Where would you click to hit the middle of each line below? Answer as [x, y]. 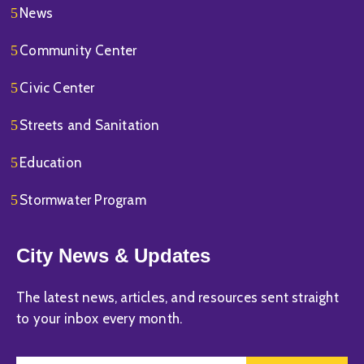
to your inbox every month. [100, 318]
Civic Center [57, 88]
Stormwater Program [83, 200]
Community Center [78, 50]
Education [51, 162]
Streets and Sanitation [90, 125]
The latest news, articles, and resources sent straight [178, 297]
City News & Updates [113, 256]
